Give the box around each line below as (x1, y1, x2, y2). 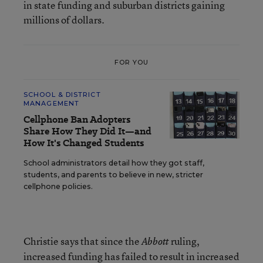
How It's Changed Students (23, 136, 144, 150)
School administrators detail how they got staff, (23, 159, 204, 167)
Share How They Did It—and (23, 124, 151, 138)
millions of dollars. (23, 13, 104, 26)
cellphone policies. (23, 182, 93, 191)
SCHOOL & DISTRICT (23, 90, 101, 99)
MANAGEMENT (23, 99, 79, 107)
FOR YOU (114, 58, 149, 66)
